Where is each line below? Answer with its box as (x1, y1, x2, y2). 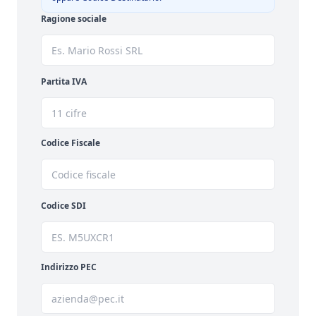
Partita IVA (41, 75, 87, 87)
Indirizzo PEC (41, 261, 97, 273)
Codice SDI (41, 200, 86, 212)
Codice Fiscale (41, 137, 100, 149)
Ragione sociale (41, 13, 107, 25)
